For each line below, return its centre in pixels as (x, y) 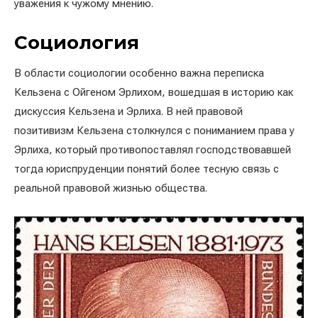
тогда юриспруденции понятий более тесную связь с (147, 169)
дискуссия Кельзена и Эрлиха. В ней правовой (128, 111)
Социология (77, 42)
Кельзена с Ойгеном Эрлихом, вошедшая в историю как (154, 92)
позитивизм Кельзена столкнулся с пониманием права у (154, 130)
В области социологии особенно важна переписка (139, 73)
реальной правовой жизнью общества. (111, 188)
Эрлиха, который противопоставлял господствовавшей (153, 149)
